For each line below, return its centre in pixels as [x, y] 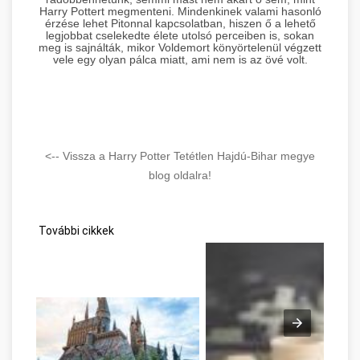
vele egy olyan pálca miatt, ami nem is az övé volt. [180, 60]
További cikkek [75, 230]
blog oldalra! [180, 175]
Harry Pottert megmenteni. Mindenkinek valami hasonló [180, 12]
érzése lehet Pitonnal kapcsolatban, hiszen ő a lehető [180, 24]
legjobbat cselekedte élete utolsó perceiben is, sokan [180, 36]
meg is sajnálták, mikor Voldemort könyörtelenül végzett [180, 48]
